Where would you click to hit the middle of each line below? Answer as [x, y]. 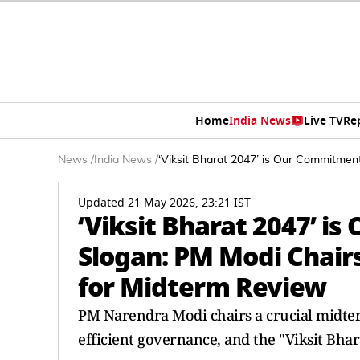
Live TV [323, 121]
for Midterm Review [202, 287]
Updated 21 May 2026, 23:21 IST [164, 203]
